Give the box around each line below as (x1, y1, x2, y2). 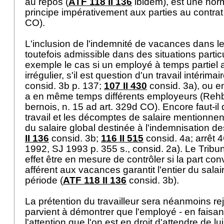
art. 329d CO (99, 101, 154, 112)
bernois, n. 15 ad (25, 101, 99, 112)
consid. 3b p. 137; (25, 80, 104, 91)
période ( (25, 175, 63, 185)
